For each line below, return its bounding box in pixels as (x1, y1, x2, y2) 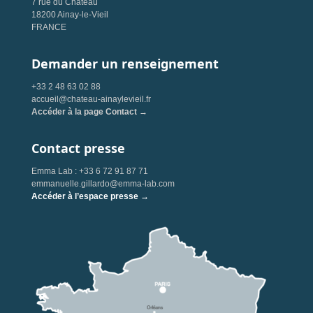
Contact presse (31, 140, 125, 156)
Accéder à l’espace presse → (31, 191, 149, 201)
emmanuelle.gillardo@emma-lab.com (31, 179, 175, 189)
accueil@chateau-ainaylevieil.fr (31, 94, 151, 104)
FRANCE (31, 22, 66, 32)
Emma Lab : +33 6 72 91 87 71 (31, 166, 148, 176)
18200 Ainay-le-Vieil (31, 10, 108, 20)
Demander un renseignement (31, 55, 219, 72)
